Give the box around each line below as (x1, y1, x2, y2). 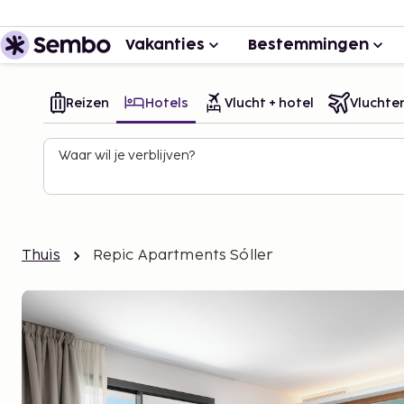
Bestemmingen (248, 38, 369, 52)
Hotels (145, 95, 188, 111)
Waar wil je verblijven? (59, 148, 195, 163)
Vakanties (125, 38, 205, 52)
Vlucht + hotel (225, 95, 314, 111)
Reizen (66, 95, 109, 111)
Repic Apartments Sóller (92, 247, 273, 264)
